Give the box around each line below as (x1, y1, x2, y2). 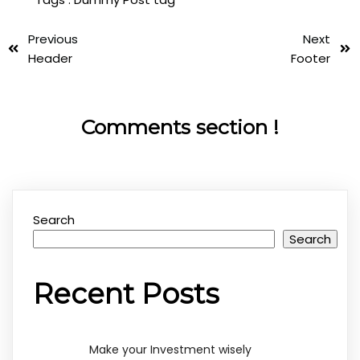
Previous (28, 30, 78, 47)
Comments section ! (81, 114, 279, 139)
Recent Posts (33, 276, 219, 312)
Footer (291, 49, 330, 67)
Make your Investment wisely (89, 342, 252, 358)
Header (28, 49, 72, 67)
